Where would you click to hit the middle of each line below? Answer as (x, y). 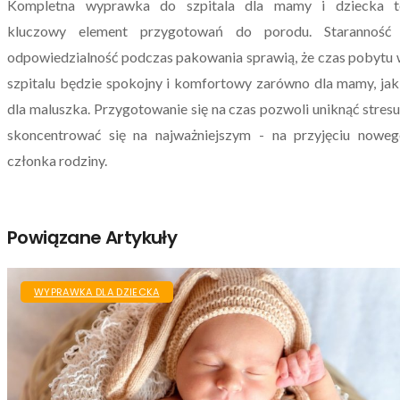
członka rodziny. (57, 160)
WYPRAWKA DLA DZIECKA (97, 292)
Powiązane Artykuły (92, 237)
